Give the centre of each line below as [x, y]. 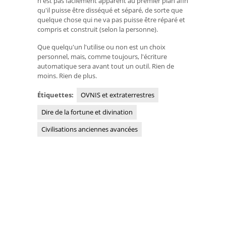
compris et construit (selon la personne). [98, 30]
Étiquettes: [56, 95]
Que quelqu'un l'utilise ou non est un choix [101, 47]
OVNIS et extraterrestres [118, 95]
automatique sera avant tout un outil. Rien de [106, 66]
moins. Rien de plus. [67, 75]
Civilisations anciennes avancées [90, 129]
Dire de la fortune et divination [87, 112]
